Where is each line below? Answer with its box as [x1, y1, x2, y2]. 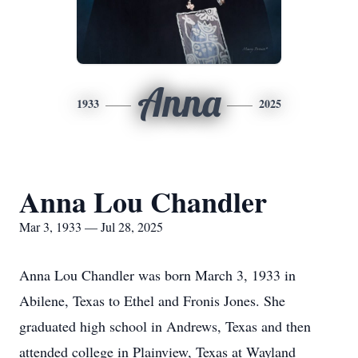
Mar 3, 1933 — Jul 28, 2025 [19, 218, 163, 235]
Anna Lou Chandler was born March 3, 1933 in [19, 265, 296, 284]
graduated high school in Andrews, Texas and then [19, 316, 311, 336]
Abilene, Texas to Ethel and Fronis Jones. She [19, 291, 285, 310]
